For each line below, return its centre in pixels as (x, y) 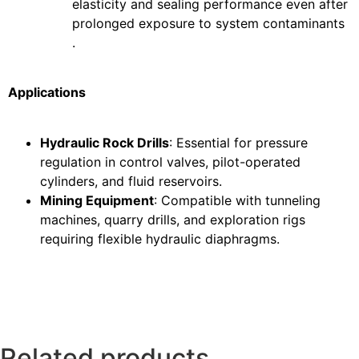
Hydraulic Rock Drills (105, 142)
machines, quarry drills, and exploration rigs (173, 219)
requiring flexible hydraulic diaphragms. (160, 238)
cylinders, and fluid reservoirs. (131, 181)
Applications (47, 93)
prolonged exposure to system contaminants (208, 23)
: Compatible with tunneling (237, 200)
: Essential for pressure (238, 142)
